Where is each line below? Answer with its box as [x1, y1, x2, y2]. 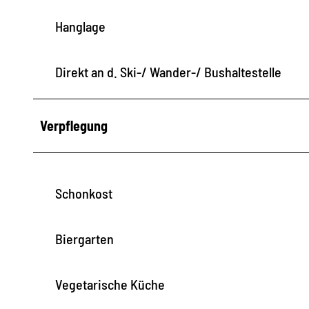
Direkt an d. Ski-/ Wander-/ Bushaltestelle [55, 63, 281, 80]
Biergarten [55, 230, 114, 247]
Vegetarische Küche [55, 275, 165, 292]
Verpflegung [40, 117, 108, 134]
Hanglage [55, 17, 106, 34]
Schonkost [55, 184, 112, 201]
